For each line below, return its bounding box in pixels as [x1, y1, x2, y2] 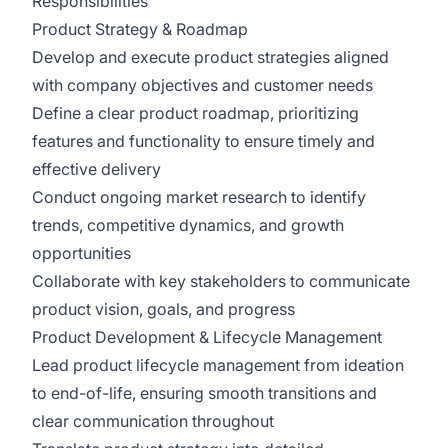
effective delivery [32, 159, 161, 179]
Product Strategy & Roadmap [32, 19, 248, 39]
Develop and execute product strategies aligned [32, 47, 389, 67]
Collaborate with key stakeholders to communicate [32, 271, 410, 291]
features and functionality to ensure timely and [32, 131, 375, 151]
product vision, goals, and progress [32, 299, 295, 319]
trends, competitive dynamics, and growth [32, 215, 344, 235]
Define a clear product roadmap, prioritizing [32, 103, 359, 123]
